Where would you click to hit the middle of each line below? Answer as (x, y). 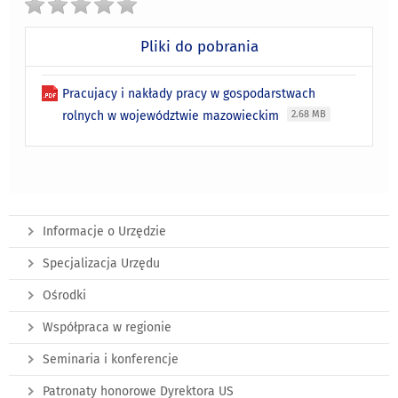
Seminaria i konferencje (111, 360)
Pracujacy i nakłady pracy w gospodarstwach (189, 94)
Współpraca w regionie (107, 328)
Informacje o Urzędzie (104, 232)
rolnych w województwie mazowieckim (173, 116)
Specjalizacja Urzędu (101, 264)
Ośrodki (64, 296)
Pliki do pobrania (199, 47)
